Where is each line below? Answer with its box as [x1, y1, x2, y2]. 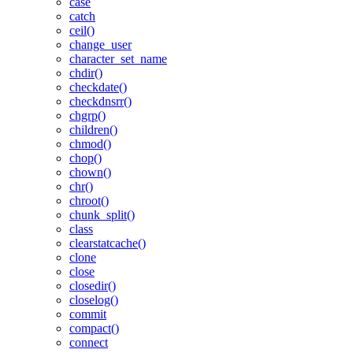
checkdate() [69, 80, 127, 94]
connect [69, 336, 108, 349]
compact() [69, 321, 119, 335]
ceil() [69, 24, 95, 37]
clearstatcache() [69, 236, 146, 250]
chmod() [69, 137, 111, 150]
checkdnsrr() [69, 95, 132, 108]
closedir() [69, 279, 116, 292]
